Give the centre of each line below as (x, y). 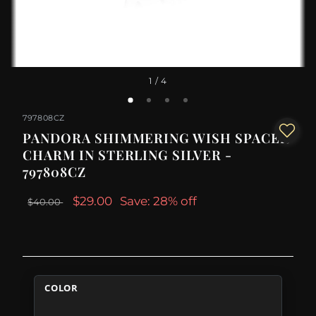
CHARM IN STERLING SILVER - (127, 155)
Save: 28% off (159, 201)
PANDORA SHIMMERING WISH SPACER (156, 138)
